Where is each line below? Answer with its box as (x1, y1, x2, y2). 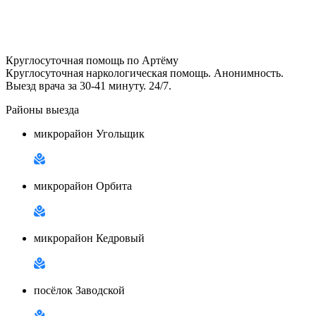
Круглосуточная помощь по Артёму (6, 54, 178, 66)
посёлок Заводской (34, 284, 125, 296)
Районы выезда (6, 103, 79, 116)
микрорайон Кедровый (34, 231, 145, 244)
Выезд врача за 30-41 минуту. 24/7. (6, 79, 171, 92)
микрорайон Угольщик (34, 127, 145, 140)
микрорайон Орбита (34, 179, 132, 192)
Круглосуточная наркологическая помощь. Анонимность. (6, 66, 284, 79)
